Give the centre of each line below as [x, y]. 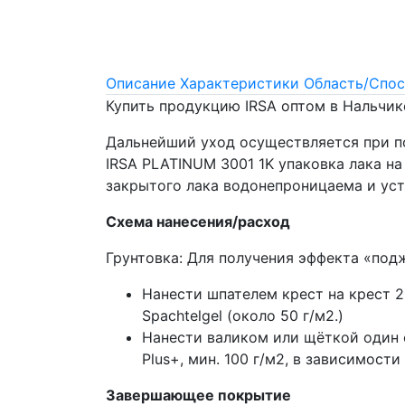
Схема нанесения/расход [198, 221]
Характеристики [240, 83]
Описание [141, 83]
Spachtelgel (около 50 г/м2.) [243, 315]
